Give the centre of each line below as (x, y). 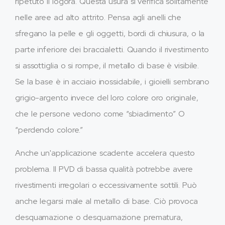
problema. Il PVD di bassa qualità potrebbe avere (104, 169)
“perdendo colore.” (49, 130)
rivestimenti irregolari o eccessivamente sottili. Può (106, 185)
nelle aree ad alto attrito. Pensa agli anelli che (98, 17)
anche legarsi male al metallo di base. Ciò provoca (106, 201)
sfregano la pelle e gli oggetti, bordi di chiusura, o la (110, 33)
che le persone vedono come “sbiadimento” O (100, 114)
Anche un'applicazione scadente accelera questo (105, 153)
